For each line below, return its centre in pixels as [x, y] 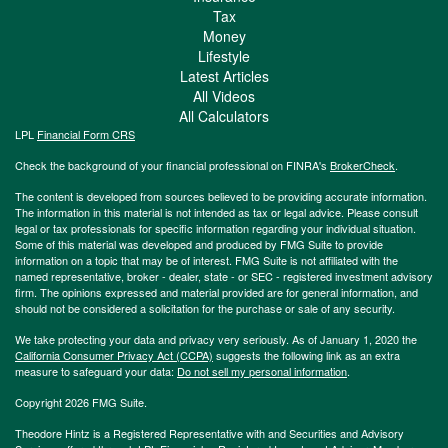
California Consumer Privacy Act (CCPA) [114, 354]
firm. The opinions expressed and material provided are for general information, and [216, 291]
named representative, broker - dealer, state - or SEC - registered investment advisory [224, 275]
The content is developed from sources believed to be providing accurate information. [221, 195]
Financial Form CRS [86, 133]
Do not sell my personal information [262, 370]
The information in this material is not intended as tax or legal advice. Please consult [216, 211]
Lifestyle [224, 55]
